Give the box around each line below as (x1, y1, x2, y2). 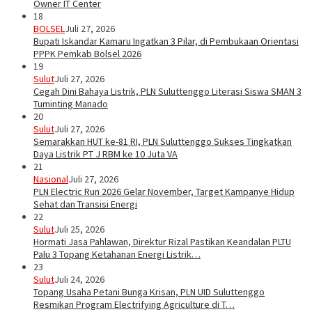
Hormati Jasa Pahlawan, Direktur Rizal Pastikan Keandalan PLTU (33, 235, 291, 249)
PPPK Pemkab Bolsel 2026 (33, 47, 141, 61)
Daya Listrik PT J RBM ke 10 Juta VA (33, 148, 178, 161)
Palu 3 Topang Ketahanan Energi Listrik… (33, 248, 201, 261)
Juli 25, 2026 (54, 223, 104, 236)
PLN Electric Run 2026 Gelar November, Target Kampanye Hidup (33, 185, 295, 198)
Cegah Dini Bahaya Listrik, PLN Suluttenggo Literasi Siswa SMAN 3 (33, 85, 302, 98)
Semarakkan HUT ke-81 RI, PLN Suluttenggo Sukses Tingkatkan (33, 135, 292, 148)
